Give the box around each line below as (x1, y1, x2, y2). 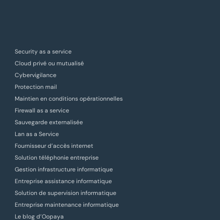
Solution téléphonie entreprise (15, 154, 99, 162)
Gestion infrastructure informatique (15, 165, 113, 174)
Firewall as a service (15, 107, 69, 115)
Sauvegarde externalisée (15, 118, 83, 127)
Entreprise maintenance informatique (15, 201, 119, 209)
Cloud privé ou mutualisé (15, 59, 84, 68)
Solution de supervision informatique (15, 189, 116, 197)
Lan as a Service (15, 130, 59, 138)
